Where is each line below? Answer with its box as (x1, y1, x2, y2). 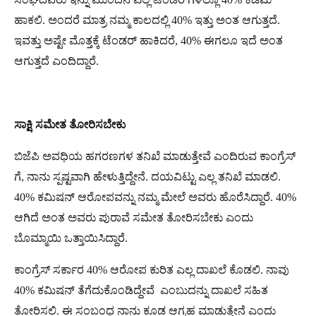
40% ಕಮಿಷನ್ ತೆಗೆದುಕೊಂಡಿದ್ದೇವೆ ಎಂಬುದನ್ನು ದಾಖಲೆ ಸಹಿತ (14, 284, 268, 296)
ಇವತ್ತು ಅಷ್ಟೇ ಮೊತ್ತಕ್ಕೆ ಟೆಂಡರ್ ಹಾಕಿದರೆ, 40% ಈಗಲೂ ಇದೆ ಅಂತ (14, 34, 283, 47)
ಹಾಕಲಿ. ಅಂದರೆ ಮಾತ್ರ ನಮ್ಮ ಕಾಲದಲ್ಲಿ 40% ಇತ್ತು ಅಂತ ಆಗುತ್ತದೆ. (14, 13, 280, 26)
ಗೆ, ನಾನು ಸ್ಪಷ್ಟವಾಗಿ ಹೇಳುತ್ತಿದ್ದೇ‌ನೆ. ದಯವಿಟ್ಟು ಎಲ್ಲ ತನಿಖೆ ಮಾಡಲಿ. (14, 170, 281, 183)
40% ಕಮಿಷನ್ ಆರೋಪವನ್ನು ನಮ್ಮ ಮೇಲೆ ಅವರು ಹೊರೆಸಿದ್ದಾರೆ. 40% (14, 190, 296, 203)
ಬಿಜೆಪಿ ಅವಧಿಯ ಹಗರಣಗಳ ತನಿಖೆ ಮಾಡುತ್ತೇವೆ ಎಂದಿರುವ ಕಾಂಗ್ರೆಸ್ (14, 150, 296, 162)
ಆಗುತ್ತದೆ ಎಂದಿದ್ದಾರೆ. (14, 54, 99, 67)
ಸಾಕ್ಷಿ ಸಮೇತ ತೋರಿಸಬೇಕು (14, 118, 126, 130)
